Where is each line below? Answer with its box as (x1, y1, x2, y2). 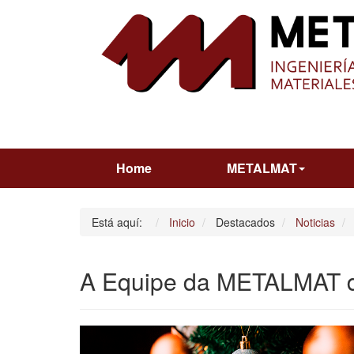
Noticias (295, 213, 335, 230)
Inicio (168, 213, 195, 230)
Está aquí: (91, 213, 149, 230)
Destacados (215, 213, 275, 230)
